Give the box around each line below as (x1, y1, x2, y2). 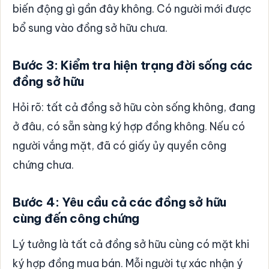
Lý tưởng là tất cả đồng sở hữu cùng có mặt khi (13, 237, 249, 251)
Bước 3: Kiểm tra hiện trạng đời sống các (13, 57, 253, 73)
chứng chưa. (13, 157, 74, 172)
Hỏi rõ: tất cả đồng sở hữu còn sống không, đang (13, 100, 255, 114)
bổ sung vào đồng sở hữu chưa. (13, 20, 168, 35)
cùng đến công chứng (13, 210, 140, 226)
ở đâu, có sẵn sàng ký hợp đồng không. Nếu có (13, 119, 245, 133)
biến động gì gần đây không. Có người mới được (13, 1, 252, 16)
